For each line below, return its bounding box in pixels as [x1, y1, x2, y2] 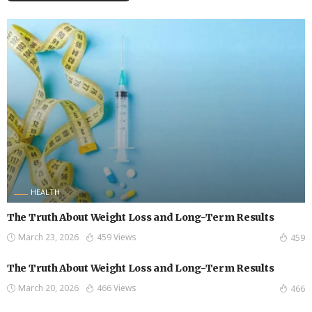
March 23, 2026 [18, 231, 79, 244]
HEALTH [31, 187, 60, 198]
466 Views [97, 282, 136, 295]
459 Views [97, 231, 136, 244]
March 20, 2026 [18, 282, 79, 295]
